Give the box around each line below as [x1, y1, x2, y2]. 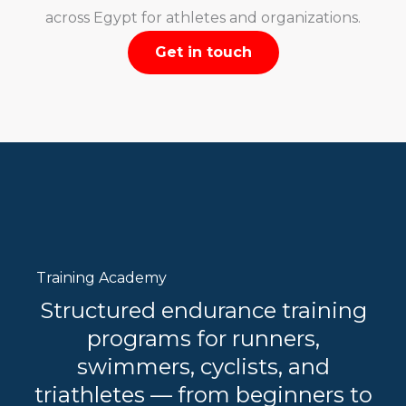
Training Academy [36, 269, 167, 286]
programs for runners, [86, 325, 320, 352]
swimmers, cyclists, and [76, 353, 330, 380]
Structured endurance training [39, 297, 367, 324]
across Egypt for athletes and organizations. [45, 9, 361, 26]
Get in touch [154, 43, 252, 61]
